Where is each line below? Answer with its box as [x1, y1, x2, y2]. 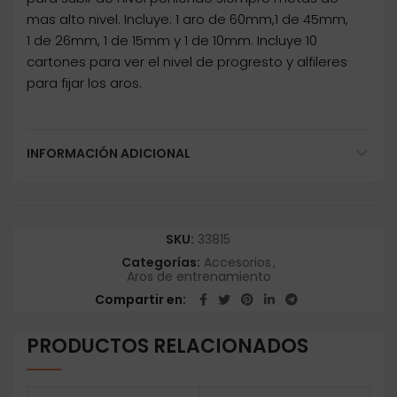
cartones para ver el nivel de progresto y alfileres [27, 52, 347, 72]
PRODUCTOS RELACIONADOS [27, 332, 308, 361]
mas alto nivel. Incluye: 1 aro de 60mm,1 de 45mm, [27, 10, 348, 29]
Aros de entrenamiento [126, 268, 271, 286]
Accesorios [203, 253, 271, 272]
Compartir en [94, 291, 183, 309]
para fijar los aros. [27, 74, 142, 93]
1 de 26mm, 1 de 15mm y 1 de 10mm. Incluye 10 [27, 31, 317, 51]
